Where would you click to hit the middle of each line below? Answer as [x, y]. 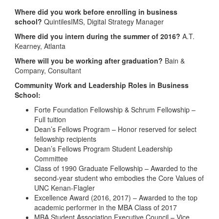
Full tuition [50, 119]
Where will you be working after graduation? [89, 60]
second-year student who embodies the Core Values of [119, 178]
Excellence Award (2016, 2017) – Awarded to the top [116, 197]
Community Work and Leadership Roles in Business [102, 85]
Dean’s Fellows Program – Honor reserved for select [115, 129]
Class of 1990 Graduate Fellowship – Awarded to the [116, 168]
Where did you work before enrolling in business [96, 11]
